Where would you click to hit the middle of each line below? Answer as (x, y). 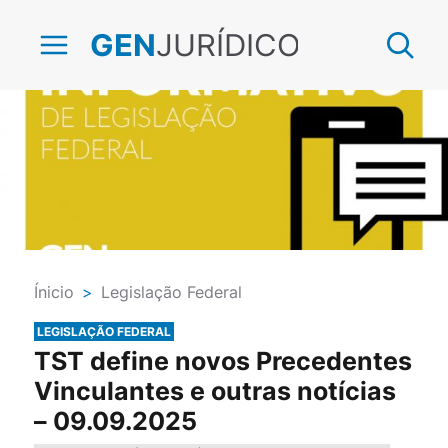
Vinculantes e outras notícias (214, 390)
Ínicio (53, 292)
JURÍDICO (228, 44)
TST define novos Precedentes (222, 360)
